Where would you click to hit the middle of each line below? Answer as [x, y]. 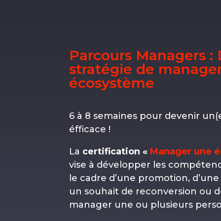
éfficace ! [91, 129]
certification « [116, 151]
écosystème [112, 83]
